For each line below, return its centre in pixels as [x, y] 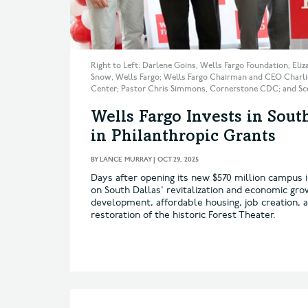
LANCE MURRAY [125, 159]
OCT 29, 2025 [178, 159]
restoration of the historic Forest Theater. [183, 214]
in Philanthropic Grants [183, 137]
